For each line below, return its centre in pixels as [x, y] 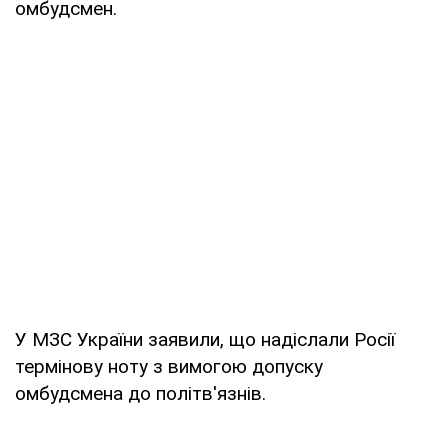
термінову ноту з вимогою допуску [169, 366]
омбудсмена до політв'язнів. [140, 393]
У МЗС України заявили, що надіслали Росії [205, 339]
